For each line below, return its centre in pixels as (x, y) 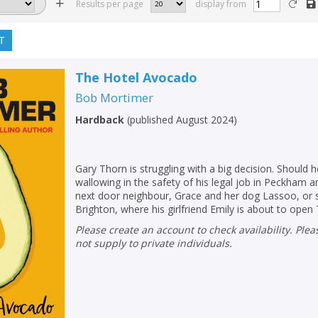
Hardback (100, 119)
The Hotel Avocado (137, 77)
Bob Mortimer (115, 97)
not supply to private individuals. (154, 243)
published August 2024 (182, 119)
